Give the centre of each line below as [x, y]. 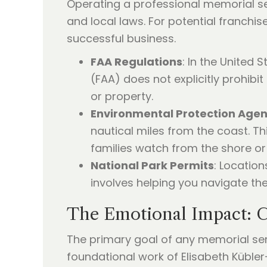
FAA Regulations [136, 62]
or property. [122, 97]
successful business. [121, 39]
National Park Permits [152, 166]
